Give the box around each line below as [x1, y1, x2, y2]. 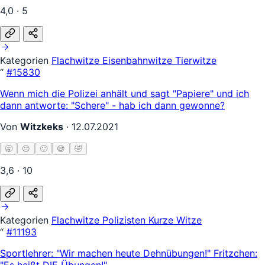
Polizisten [102, 214, 148, 226]
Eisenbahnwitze [102, 54, 175, 66]
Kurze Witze [148, 214, 202, 226]
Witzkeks [20, 120, 63, 132]
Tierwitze [175, 54, 216, 66]
